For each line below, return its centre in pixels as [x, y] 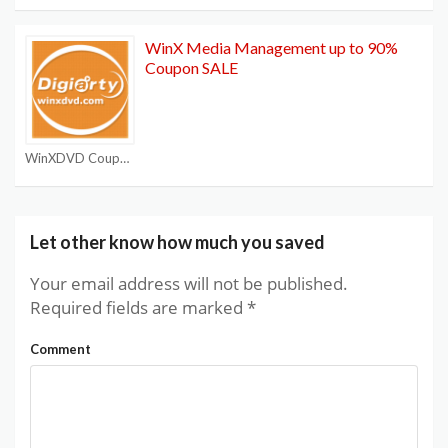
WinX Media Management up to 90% [271, 47]
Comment [60, 348]
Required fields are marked [138, 307]
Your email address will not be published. [189, 283]
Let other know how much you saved [177, 241]
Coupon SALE [191, 67]
